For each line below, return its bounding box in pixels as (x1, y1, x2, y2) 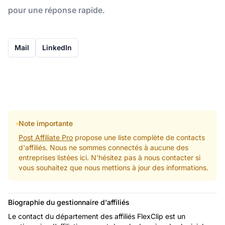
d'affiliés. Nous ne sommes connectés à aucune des (19, 143, 189, 152)
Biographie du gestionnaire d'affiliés (8, 197, 130, 206)
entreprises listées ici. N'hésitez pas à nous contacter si (19, 153, 201, 162)
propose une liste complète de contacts (73, 133, 205, 142)
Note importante (19, 119, 73, 128)
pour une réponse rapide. (8, 5, 105, 15)
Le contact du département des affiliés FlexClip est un (8, 211, 185, 220)
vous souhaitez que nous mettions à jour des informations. (19, 163, 209, 172)
